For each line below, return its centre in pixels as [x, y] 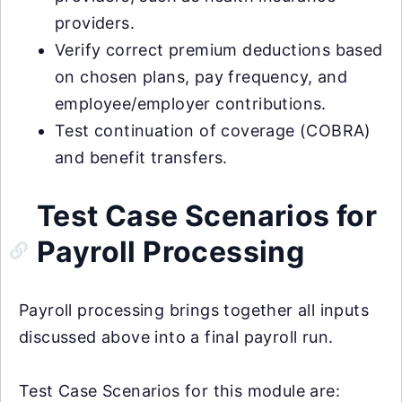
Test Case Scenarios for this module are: [179, 390]
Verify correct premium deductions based [219, 49]
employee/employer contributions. [191, 103]
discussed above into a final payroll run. [176, 336]
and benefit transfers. [141, 157]
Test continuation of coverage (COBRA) [213, 130]
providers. [95, 22]
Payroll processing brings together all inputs [194, 310]
